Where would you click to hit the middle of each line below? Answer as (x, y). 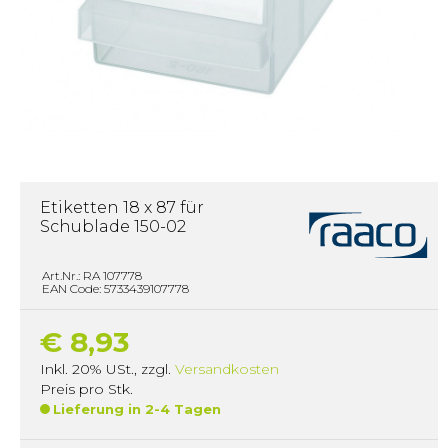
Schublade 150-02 (113, 226)
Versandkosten (227, 368)
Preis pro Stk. (86, 388)
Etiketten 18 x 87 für (122, 207)
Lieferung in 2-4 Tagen (137, 408)
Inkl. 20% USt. (87, 368)
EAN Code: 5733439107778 (115, 288)
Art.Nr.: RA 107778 (92, 275)
